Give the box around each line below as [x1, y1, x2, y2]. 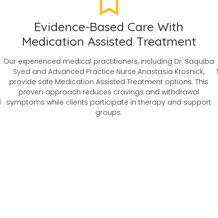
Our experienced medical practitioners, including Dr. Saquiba [3, 56, 215, 66]
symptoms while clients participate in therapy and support [6, 97, 212, 107]
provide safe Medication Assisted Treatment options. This [9, 76, 209, 87]
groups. [95, 107, 123, 117]
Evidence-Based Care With [34, 18, 184, 34]
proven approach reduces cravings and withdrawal [18, 87, 200, 97]
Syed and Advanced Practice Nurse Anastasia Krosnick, [13, 66, 205, 76]
